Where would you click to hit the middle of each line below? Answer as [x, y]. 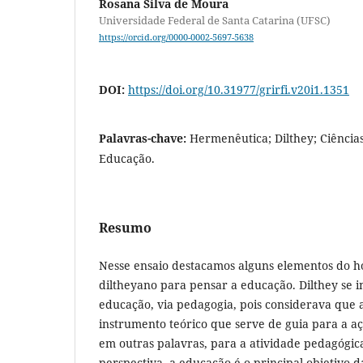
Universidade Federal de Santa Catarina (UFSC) [215, 21]
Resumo [125, 228]
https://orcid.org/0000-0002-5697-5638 [176, 38]
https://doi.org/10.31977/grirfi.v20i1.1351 [239, 90]
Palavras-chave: [144, 139]
